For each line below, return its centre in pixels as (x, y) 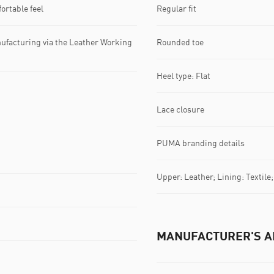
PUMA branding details (201, 143)
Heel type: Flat (183, 76)
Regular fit (176, 9)
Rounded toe (180, 42)
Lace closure (180, 109)
